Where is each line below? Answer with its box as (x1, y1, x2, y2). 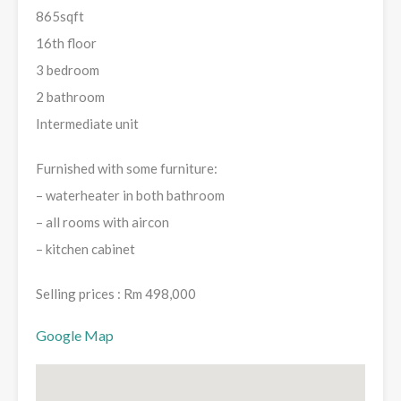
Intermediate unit (36, 115, 139, 132)
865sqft (36, 8, 84, 25)
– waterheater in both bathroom (36, 187, 225, 204)
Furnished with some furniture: (36, 160, 218, 177)
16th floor (36, 35, 97, 52)
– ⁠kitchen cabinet (36, 241, 135, 258)
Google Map (36, 327, 114, 345)
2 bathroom (36, 89, 105, 106)
